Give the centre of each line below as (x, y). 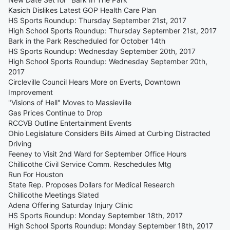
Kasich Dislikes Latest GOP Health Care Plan (82, 10)
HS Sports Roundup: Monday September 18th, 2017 (95, 215)
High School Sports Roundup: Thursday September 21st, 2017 (112, 31)
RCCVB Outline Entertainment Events (70, 123)
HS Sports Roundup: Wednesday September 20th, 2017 (102, 51)
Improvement (31, 92)
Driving (20, 143)
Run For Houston (36, 174)
